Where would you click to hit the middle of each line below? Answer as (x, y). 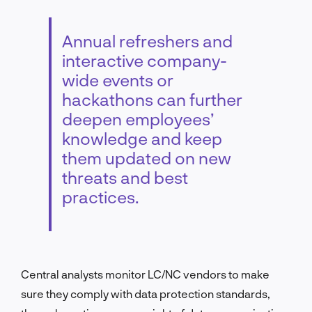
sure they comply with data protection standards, (146, 293)
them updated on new (147, 157)
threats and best (125, 177)
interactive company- (145, 60)
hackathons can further (152, 99)
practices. (100, 196)
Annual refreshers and (147, 40)
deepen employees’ (138, 118)
